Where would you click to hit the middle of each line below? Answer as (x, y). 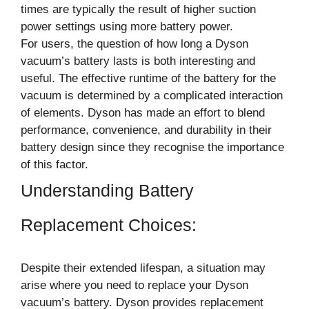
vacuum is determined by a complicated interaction (152, 95)
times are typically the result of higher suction (138, 9)
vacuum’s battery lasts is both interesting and (138, 61)
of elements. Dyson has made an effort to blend (143, 112)
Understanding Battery (107, 190)
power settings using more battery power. (127, 26)
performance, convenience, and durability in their (146, 130)
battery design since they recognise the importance (152, 147)
